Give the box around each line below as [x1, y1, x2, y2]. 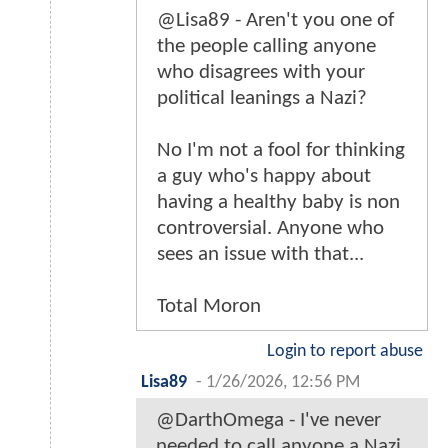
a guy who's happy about [157, 166, 371, 188]
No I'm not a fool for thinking [157, 140, 405, 162]
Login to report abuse [267, 343, 423, 361]
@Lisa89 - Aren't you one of [157, 10, 394, 32]
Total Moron [157, 296, 261, 318]
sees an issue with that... [157, 244, 364, 266]
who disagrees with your [157, 62, 365, 84]
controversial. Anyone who [157, 218, 384, 240]
